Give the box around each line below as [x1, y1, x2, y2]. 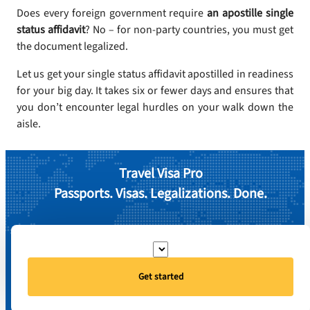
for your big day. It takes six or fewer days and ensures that [17, 83, 293, 98]
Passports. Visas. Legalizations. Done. [54, 184, 267, 203]
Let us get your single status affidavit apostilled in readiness [17, 66, 293, 82]
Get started [138, 270, 183, 283]
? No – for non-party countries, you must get [85, 22, 293, 37]
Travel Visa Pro [118, 164, 203, 183]
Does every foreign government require [17, 6, 208, 21]
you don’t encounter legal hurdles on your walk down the [17, 100, 293, 115]
